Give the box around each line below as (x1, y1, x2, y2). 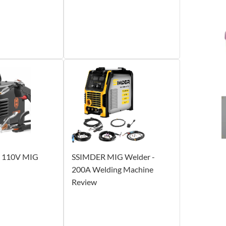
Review (71, 177, 97, 187)
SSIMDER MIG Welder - (71, 152, 155, 162)
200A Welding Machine (71, 164, 153, 175)
